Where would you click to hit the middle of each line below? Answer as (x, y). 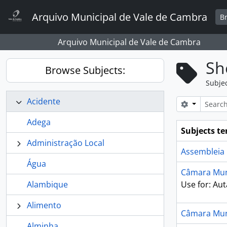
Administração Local (66, 143)
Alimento (44, 205)
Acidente (44, 101)
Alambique (47, 184)
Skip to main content (39, 7)
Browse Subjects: (85, 70)
